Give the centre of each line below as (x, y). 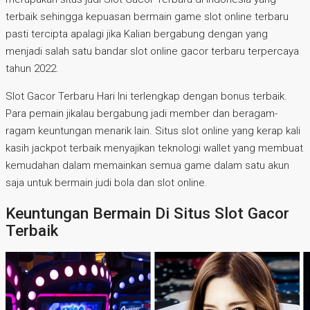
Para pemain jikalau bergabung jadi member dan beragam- (142, 114)
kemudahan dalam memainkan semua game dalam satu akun (147, 166)
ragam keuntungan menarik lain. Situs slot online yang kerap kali (153, 131)
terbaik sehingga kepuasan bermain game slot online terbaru (147, 17)
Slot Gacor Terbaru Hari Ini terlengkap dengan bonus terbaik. (146, 97)
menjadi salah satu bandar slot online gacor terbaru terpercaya (152, 52)
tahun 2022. (32, 69)
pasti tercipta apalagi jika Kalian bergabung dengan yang (137, 34)
